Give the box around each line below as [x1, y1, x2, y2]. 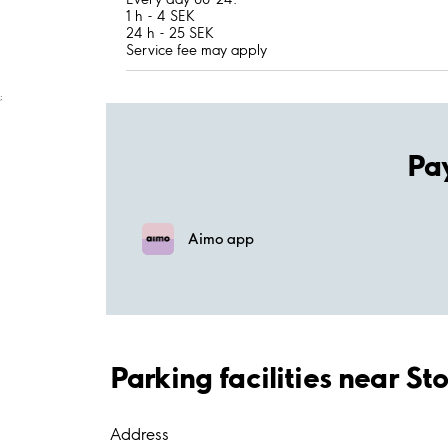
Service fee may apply [126, 40, 267, 59]
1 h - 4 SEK [126, 6, 195, 25]
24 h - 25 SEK [126, 23, 214, 42]
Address [110, 424, 169, 445]
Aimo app [188, 230, 254, 249]
